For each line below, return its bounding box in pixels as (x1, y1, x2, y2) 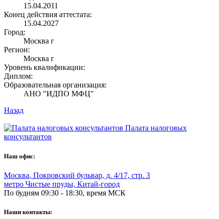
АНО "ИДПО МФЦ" (23, 89, 94, 98)
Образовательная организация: (4, 81, 107, 89)
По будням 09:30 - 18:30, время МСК (4, 188, 126, 197)
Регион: (4, 45, 30, 54)
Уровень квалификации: (4, 63, 85, 72)
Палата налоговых (125, 124, 187, 132)
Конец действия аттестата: (4, 10, 92, 19)
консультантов (4, 132, 52, 141)
